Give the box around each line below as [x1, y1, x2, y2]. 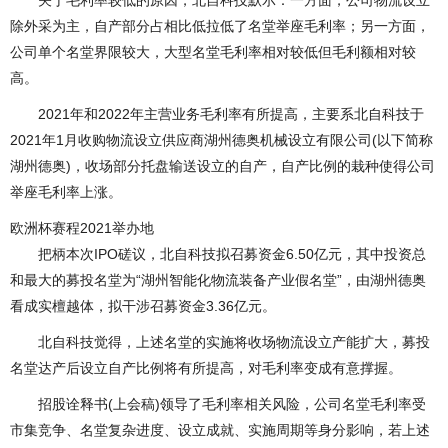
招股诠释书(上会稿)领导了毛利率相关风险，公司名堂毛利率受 [10, 396, 426, 413]
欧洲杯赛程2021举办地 [10, 220, 154, 237]
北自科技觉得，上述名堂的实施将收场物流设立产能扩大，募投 [10, 334, 430, 351]
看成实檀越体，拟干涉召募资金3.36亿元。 [10, 298, 276, 315]
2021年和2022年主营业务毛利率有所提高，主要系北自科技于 [10, 106, 424, 123]
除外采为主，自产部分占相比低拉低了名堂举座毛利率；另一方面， [10, 18, 430, 35]
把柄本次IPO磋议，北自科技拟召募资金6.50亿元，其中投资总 [10, 246, 426, 263]
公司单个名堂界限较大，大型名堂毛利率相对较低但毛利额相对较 [10, 44, 416, 61]
